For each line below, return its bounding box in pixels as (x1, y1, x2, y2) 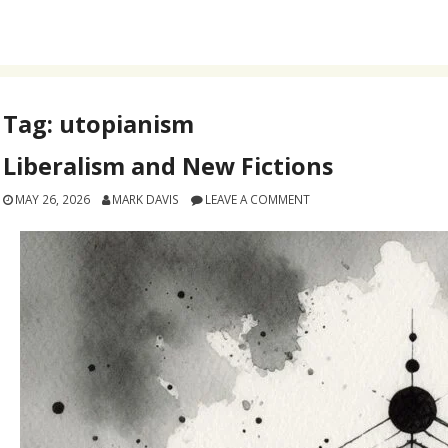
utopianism (59, 108, 195, 140)
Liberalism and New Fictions (3, 150, 334, 183)
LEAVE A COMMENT (204, 191, 310, 208)
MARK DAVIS (111, 191, 179, 208)
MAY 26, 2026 (15, 191, 91, 208)
